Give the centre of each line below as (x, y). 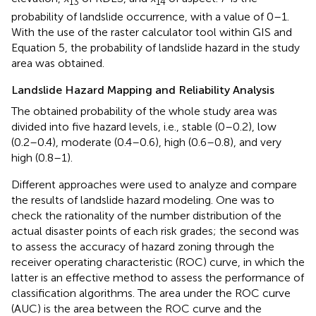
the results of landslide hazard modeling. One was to (143, 200)
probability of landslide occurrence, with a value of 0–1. (150, 16)
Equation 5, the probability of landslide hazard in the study (156, 47)
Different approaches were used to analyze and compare (154, 184)
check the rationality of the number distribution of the (146, 215)
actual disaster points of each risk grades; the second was (155, 231)
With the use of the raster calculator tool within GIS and (152, 32)
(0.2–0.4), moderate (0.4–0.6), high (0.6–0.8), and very (146, 142)
